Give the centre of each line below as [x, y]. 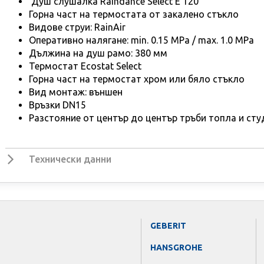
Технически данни [70, 159]
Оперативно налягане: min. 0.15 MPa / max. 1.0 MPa [141, 40]
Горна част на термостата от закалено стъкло [133, 14]
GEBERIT [168, 225]
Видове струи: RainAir [77, 27]
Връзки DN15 [57, 105]
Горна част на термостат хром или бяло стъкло [136, 79]
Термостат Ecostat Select [85, 66]
